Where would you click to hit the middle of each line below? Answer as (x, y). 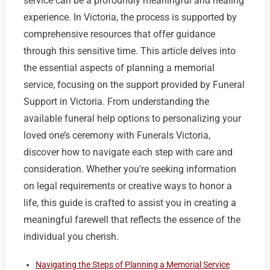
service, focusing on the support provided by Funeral (134, 85)
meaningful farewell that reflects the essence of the (132, 220)
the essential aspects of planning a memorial (119, 68)
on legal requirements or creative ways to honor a (127, 186)
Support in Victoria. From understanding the (116, 102)
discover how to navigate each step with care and (128, 152)
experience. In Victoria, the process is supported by (130, 17)
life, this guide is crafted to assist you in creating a (130, 203)
